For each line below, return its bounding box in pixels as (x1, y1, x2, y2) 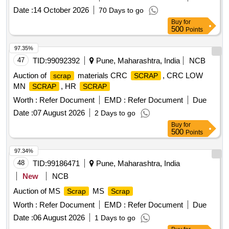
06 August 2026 (33, 213, 85, 222)
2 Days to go (95, 109, 135, 118)
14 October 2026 (33, 6, 89, 15)
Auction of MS (13, 187, 62, 196)
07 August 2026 (33, 108, 85, 118)
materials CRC (76, 71, 129, 80)
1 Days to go (95, 214, 135, 222)
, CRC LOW (163, 71, 203, 80)
